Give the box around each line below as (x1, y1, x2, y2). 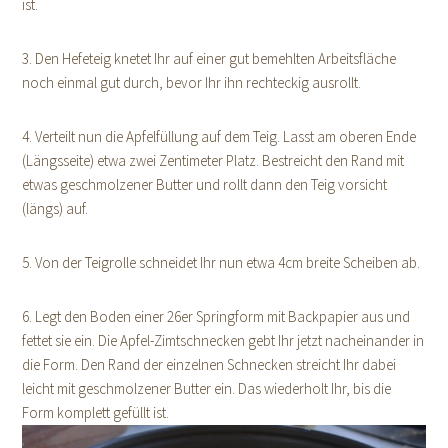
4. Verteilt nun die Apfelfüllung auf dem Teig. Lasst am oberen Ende (22, 127, 417, 147)
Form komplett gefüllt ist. (22, 403, 170, 423)
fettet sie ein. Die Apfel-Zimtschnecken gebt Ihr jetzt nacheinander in (22, 331, 425, 351)
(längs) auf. (22, 199, 89, 219)
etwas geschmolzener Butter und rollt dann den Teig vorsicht (22, 175, 388, 195)
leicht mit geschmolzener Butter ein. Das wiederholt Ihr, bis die (22, 379, 392, 399)
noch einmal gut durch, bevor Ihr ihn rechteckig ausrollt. (22, 73, 362, 93)
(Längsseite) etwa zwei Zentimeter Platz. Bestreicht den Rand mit (22, 151, 405, 171)
